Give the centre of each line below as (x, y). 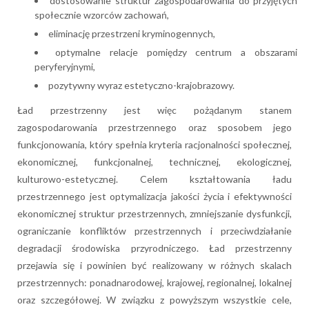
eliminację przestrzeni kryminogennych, (132, 34)
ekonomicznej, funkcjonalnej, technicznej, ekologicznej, (154, 162)
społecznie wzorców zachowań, (102, 15)
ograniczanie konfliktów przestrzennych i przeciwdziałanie (154, 231)
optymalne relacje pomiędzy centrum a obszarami (176, 52)
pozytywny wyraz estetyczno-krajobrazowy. (141, 86)
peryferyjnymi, (65, 67)
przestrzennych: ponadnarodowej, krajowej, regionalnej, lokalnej (154, 283)
